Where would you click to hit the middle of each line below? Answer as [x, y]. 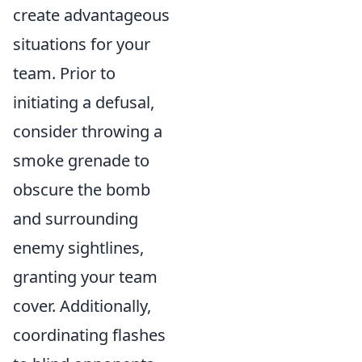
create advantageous [91, 15]
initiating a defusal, [84, 103]
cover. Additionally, [82, 306]
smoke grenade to [81, 161]
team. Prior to [64, 74]
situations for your [82, 44]
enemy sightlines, [78, 248]
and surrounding [76, 219]
